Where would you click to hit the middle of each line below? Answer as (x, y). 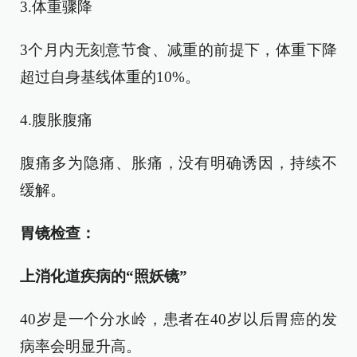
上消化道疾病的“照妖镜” (104, 276)
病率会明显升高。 (80, 346)
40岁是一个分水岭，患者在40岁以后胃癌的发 (178, 319)
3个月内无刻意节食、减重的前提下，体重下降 (178, 50)
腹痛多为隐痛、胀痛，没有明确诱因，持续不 (178, 163)
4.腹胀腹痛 (56, 120)
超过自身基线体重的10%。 (110, 77)
